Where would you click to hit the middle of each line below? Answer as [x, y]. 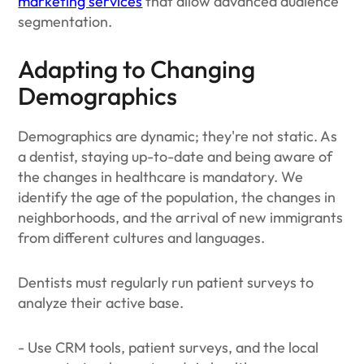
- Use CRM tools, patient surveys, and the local [169, 347]
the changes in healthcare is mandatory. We [161, 177]
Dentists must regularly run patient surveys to [166, 282]
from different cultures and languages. [143, 238]
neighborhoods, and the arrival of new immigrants [181, 217]
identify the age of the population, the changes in [177, 197]
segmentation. [65, 22]
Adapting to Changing [137, 69]
